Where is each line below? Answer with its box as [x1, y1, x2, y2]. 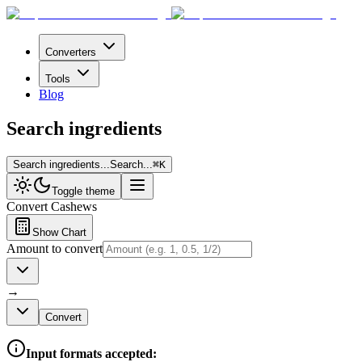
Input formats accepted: [26, 346, 157, 360]
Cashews [51, 199, 97, 213]
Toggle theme [52, 184, 115, 197]
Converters [45, 46, 96, 58]
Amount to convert [6, 241, 103, 255]
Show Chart [32, 225, 86, 238]
